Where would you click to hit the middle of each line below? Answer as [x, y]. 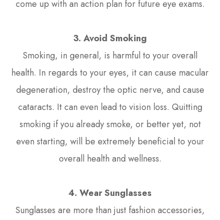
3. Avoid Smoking [110, 38]
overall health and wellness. [110, 158]
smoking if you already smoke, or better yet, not [110, 124]
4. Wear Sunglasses [110, 193]
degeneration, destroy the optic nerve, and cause [110, 90]
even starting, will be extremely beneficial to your [110, 141]
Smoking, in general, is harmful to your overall [110, 55]
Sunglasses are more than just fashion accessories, [110, 210]
